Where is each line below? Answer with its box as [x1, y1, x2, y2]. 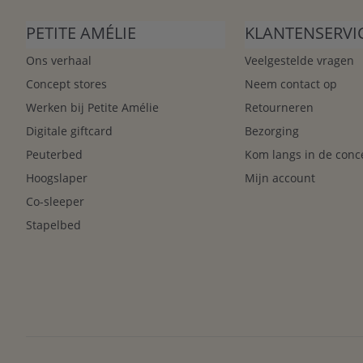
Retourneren [245, 100, 314, 115]
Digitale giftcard [26, 123, 113, 139]
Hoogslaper [26, 170, 88, 186]
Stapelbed [26, 217, 81, 233]
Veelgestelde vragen [245, 53, 355, 68]
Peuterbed [26, 147, 83, 162]
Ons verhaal [26, 53, 92, 68]
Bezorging [245, 123, 300, 139]
